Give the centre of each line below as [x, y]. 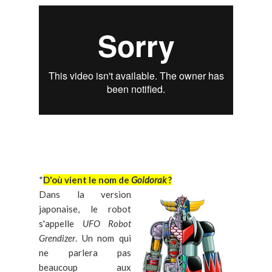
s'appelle [61, 224]
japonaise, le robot [85, 209]
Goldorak [149, 180]
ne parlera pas [85, 253]
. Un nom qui [103, 238]
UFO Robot [107, 224]
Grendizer [57, 238]
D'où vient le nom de [87, 180]
